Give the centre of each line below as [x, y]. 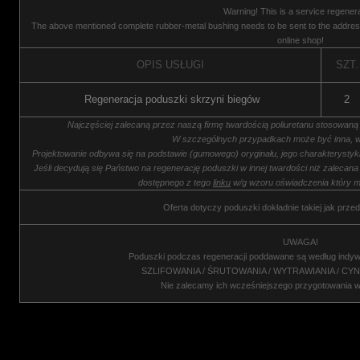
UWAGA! [301, 242]
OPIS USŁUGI [170, 65]
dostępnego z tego [176, 182]
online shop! [301, 40]
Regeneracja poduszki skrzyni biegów [172, 99]
